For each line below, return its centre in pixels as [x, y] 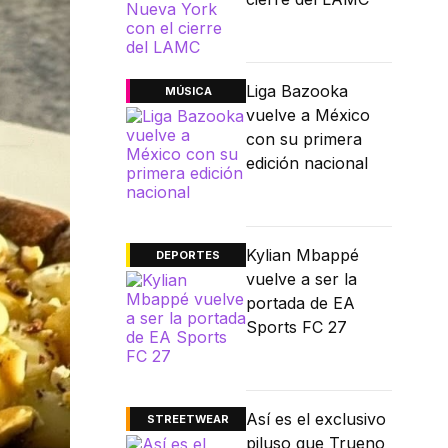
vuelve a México [308, 115]
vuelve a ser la [301, 279]
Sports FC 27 [296, 327]
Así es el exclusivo [316, 419]
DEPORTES [188, 255]
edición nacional [307, 163]
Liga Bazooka [297, 91]
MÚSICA [188, 91]
